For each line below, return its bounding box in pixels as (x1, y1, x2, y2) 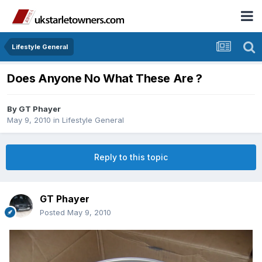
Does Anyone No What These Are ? (7, 71, 202, 86)
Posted (40, 208, 67, 218)
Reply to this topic (94, 152, 168, 163)
